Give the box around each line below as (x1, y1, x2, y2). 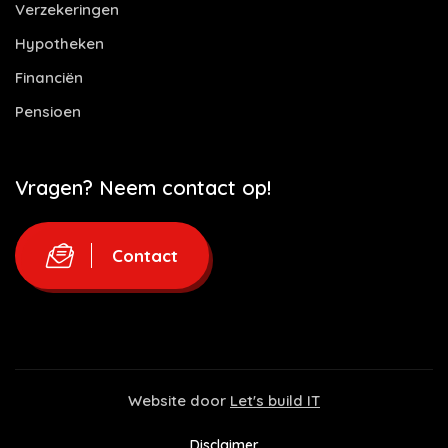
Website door (128, 391, 230, 410)
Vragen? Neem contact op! (15, 175, 271, 200)
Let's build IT (230, 391, 320, 410)
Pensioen (15, 102, 81, 121)
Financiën (15, 68, 83, 87)
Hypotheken (15, 34, 104, 53)
